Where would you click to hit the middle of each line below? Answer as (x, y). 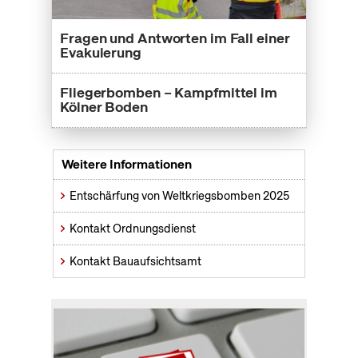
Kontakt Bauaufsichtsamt (135, 261)
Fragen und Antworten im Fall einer (175, 38)
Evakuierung (101, 52)
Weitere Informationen (126, 164)
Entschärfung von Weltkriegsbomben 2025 (179, 195)
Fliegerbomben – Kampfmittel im (169, 92)
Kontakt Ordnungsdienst (132, 228)
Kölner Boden (104, 106)
